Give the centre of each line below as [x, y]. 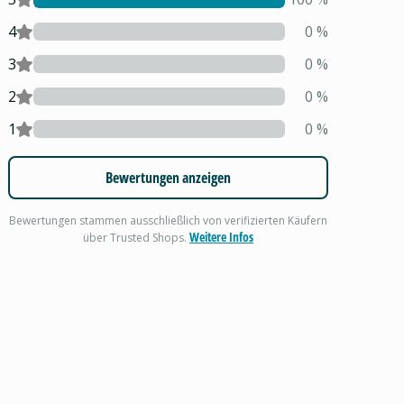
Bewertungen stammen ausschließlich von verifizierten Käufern [169, 220]
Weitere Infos [222, 237]
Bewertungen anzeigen [169, 178]
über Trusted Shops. [137, 238]
